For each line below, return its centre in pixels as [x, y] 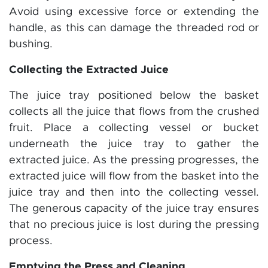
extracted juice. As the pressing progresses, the [134, 160]
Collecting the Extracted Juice [89, 70]
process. [31, 241]
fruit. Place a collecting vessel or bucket [134, 128]
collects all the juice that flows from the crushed [134, 112]
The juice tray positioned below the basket [134, 95]
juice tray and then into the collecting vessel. [134, 192]
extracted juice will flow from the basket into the [134, 176]
